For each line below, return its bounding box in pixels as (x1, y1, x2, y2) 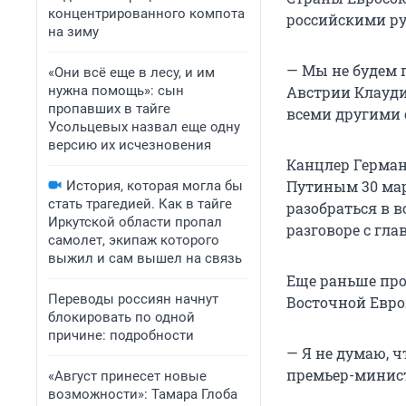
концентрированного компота (48, 5, 245, 22)
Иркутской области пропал (48, 214, 222, 230)
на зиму (48, 24, 99, 40)
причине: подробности (48, 327, 194, 343)
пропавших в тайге (48, 101, 170, 117)
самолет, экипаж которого (48, 232, 219, 248)
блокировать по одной (48, 309, 195, 325)
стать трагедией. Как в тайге (48, 196, 232, 212)
